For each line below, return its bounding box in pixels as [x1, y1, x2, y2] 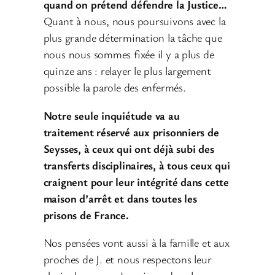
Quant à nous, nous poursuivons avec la [43, 14, 226, 29]
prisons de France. [43, 207, 129, 222]
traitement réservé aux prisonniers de [43, 124, 219, 139]
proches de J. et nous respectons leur [43, 252, 212, 267]
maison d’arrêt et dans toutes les [43, 190, 197, 206]
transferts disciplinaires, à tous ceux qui [43, 157, 230, 172]
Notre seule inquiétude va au [43, 107, 180, 123]
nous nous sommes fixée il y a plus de [43, 47, 214, 62]
